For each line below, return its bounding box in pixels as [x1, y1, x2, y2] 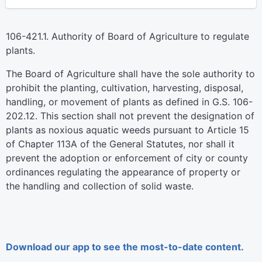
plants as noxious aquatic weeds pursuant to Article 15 [6, 124, 249, 136]
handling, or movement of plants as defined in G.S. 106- [6, 96, 253, 108]
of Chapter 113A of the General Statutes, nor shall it [6, 138, 235, 150]
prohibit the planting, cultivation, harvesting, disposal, [6, 82, 243, 94]
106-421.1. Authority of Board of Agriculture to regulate [6, 30, 249, 42]
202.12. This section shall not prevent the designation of [6, 110, 254, 122]
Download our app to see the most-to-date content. [6, 241, 244, 253]
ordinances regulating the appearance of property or [6, 166, 240, 178]
